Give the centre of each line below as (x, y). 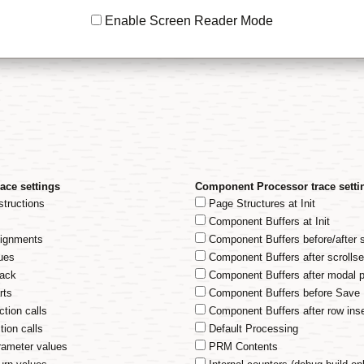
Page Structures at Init (260, 204)
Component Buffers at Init (268, 221)
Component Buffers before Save (283, 293)
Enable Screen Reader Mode (189, 20)
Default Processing (252, 329)
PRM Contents (242, 347)
